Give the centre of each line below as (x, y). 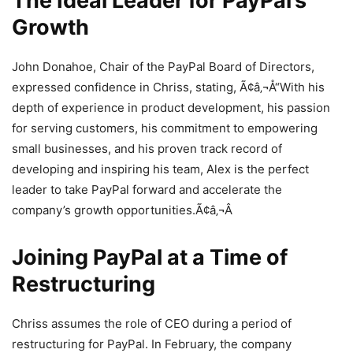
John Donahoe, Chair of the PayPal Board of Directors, (163, 66)
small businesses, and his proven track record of (147, 148)
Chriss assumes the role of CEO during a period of (152, 323)
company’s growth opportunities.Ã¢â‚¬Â (122, 210)
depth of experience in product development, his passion (171, 107)
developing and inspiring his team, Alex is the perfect (160, 169)
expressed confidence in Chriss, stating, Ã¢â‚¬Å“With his (168, 87)
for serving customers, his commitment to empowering (165, 128)
